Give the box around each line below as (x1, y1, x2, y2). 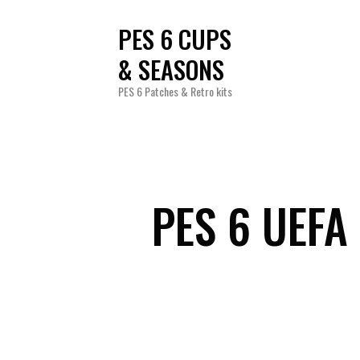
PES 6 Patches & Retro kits (118, 83, 232, 100)
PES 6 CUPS (118, 20, 231, 58)
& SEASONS (118, 51, 224, 88)
